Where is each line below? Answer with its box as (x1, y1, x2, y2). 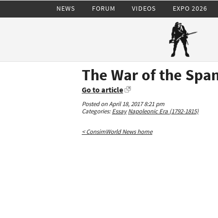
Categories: (82, 107, 112, 115)
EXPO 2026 (172, 3, 207, 13)
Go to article (82, 85, 123, 94)
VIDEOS (132, 3, 156, 13)
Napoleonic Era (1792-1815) (128, 107, 199, 115)
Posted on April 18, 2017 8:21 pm (82, 100, 164, 108)
